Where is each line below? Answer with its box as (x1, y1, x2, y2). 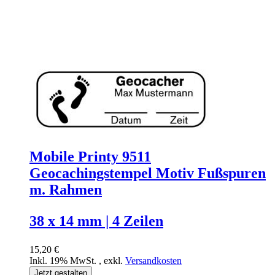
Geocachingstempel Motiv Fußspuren (29, 165, 266, 182)
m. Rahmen (29, 182, 102, 198)
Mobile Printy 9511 (29, 149, 151, 165)
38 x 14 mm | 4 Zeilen (29, 213, 163, 230)
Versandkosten (125, 255, 182, 266)
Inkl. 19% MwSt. (29, 255, 99, 266)
